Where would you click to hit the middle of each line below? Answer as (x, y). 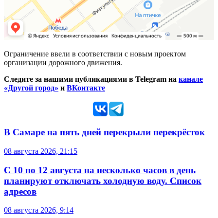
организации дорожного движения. (63, 63)
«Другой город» (31, 88)
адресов (20, 191)
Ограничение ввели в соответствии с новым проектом (95, 54)
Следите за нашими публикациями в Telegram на (90, 79)
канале (191, 79)
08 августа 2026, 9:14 (39, 210)
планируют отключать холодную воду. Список (103, 181)
